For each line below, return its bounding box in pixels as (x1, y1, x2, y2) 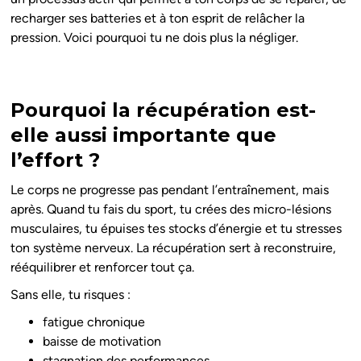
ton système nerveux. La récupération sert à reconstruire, (10, 240, 337, 256)
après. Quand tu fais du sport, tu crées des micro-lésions (10, 201, 332, 218)
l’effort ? (10, 148, 101, 172)
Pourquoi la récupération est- (10, 98, 317, 122)
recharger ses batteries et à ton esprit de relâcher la (10, 10, 305, 27)
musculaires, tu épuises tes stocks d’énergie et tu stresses (10, 221, 342, 237)
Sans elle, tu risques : (10, 287, 131, 303)
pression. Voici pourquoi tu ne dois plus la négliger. (10, 30, 299, 46)
